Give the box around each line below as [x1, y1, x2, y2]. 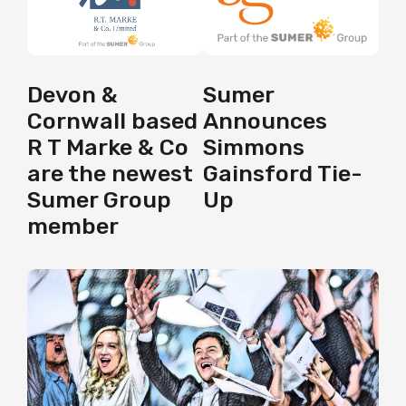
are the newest [27, 160, 193, 188]
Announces [203, 108, 327, 135]
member [27, 213, 119, 240]
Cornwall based [27, 108, 198, 135]
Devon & [27, 82, 118, 109]
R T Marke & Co [27, 134, 188, 161]
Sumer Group [27, 187, 171, 214]
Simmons [203, 134, 304, 161]
